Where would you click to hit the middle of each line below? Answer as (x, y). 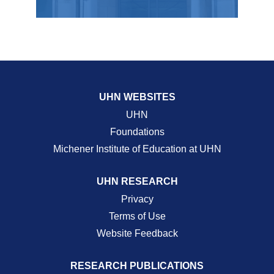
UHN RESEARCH (137, 181)
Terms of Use (137, 216)
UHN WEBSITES (137, 97)
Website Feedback (137, 233)
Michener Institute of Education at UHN (137, 149)
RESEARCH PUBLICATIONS (137, 266)
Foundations (137, 132)
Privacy (137, 199)
